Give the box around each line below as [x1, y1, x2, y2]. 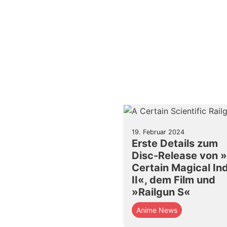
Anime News [136, 206, 177, 215]
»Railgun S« [132, 186, 191, 199]
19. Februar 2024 [132, 128, 184, 136]
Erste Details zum [132, 137, 218, 150]
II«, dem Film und [132, 174, 215, 186]
